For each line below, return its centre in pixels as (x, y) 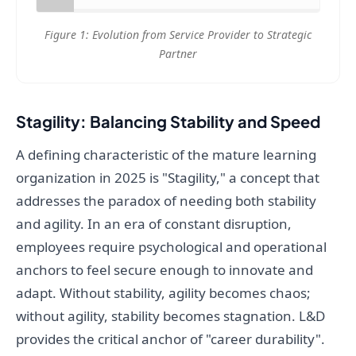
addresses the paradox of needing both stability (166, 201)
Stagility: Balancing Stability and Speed (168, 122)
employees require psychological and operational (171, 247)
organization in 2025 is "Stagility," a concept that (168, 178)
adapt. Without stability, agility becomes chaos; (163, 293)
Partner (178, 54)
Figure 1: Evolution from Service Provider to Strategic (178, 35)
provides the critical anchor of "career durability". (170, 339)
